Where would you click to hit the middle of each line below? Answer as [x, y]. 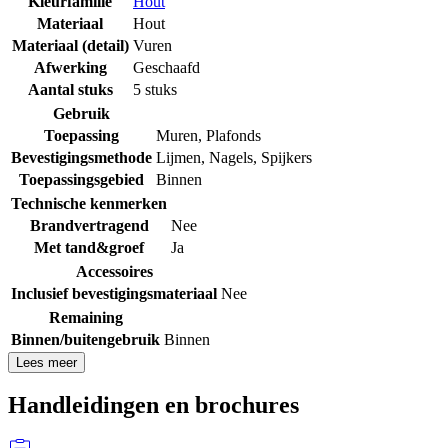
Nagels [231, 157]
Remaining [85, 317]
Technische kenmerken [89, 203]
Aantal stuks [70, 89]
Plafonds [233, 135]
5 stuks [155, 89]
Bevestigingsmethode [81, 157]
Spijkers [286, 157]
